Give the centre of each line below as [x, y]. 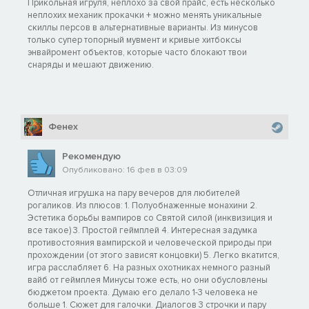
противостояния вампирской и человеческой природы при [150, 242]
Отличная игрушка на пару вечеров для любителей [134, 193]
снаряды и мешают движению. [91, 64]
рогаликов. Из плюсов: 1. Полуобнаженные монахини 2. [142, 205]
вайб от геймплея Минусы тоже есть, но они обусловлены [148, 280]
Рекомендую [91, 156]
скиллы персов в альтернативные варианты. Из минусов [143, 27]
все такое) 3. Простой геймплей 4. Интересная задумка [142, 230]
